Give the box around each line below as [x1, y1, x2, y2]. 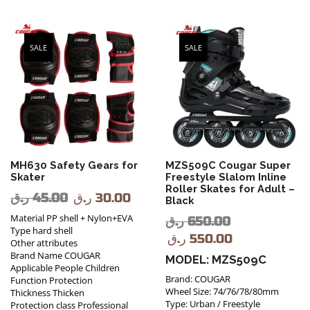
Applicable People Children [10, 261, 120, 274]
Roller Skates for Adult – [165, 182, 295, 194]
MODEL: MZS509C [165, 252, 266, 266]
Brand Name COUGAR [10, 248, 100, 262]
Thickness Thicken [10, 286, 84, 299]
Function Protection [10, 273, 93, 286]
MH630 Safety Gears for [10, 158, 138, 171]
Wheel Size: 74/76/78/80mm [165, 284, 279, 298]
